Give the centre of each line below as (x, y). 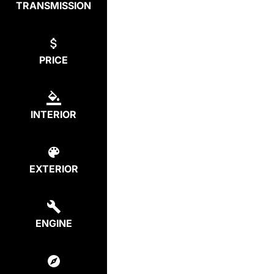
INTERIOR (54, 114)
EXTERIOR (54, 169)
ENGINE (54, 223)
